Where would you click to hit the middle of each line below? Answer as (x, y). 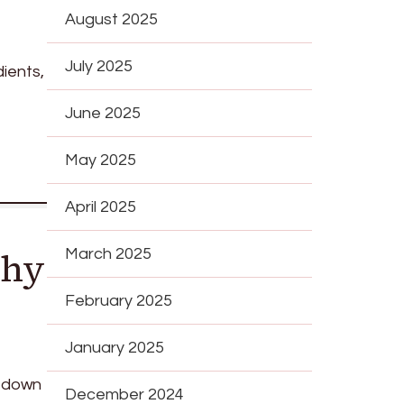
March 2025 (109, 253)
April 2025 (101, 207)
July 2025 (99, 66)
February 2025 (119, 300)
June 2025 (103, 113)
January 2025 (115, 347)
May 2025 (101, 160)
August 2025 (112, 19)
